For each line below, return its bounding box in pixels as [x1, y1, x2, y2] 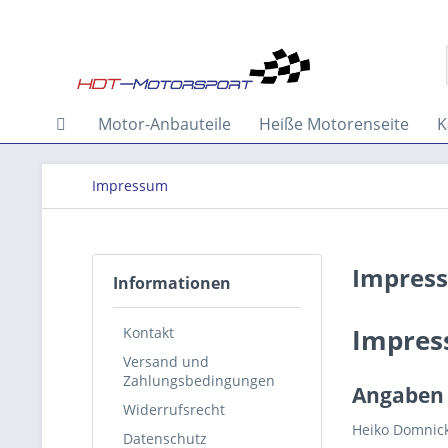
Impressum [92, 176, 168, 195]
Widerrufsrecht [123, 399, 225, 419]
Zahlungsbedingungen [123, 370, 275, 390]
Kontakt [123, 322, 174, 342]
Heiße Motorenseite [259, 113, 409, 135]
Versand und [123, 351, 209, 371]
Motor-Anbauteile [98, 113, 231, 135]
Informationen [113, 272, 231, 294]
